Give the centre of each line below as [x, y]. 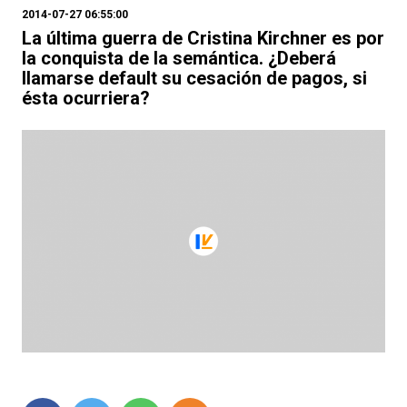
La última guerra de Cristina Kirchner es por [203, 38]
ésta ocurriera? [86, 98]
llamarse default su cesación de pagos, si [194, 78]
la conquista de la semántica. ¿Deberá [179, 58]
